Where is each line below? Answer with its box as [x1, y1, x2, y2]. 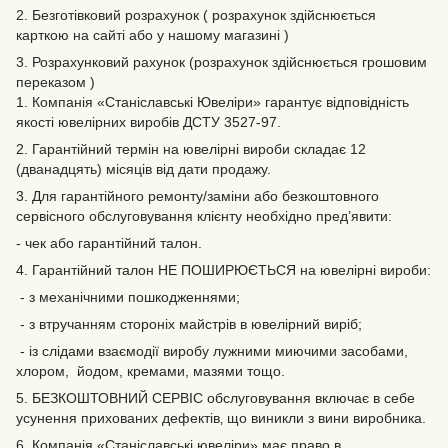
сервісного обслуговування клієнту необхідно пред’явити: [16, 208, 392, 224]
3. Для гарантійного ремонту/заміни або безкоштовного [16, 188, 379, 204]
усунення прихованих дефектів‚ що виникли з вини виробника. [16, 410, 426, 426]
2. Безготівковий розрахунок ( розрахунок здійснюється [16, 7, 376, 23]
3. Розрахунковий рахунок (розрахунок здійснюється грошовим [16, 54, 427, 70]
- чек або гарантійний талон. [16, 235, 202, 251]
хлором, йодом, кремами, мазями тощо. [16, 363, 285, 379]
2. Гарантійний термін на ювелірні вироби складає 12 [16, 141, 366, 157]
